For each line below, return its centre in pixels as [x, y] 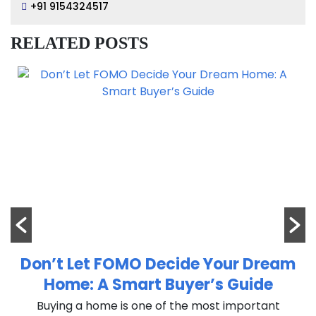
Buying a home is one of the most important [158, 306]
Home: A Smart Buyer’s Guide [158, 285]
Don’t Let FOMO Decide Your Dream [158, 264]
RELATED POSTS [79, 43]
